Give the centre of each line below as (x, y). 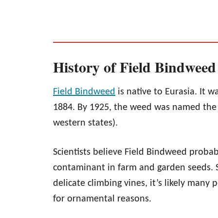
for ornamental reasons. (102, 199)
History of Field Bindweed (135, 67)
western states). (85, 123)
